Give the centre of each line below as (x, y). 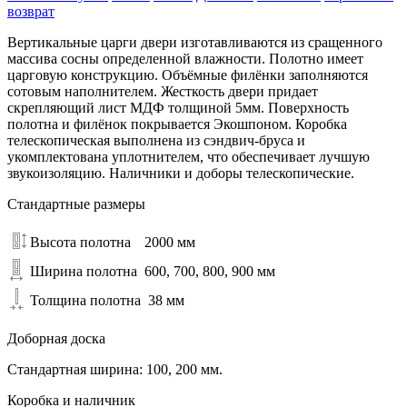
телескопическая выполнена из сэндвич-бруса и (156, 141)
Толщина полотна (85, 301)
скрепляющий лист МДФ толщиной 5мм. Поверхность (178, 108)
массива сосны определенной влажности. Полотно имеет (185, 59)
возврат (31, 12)
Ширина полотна (84, 272)
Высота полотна (80, 243)
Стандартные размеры (76, 204)
